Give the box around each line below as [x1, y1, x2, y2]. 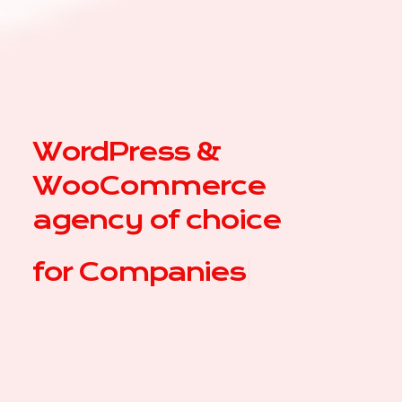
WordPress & [32, 135, 220, 167]
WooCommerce [32, 170, 266, 201]
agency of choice [32, 204, 281, 235]
